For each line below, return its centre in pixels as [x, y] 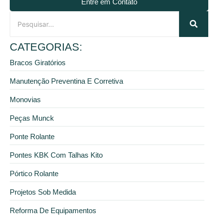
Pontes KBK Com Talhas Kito [56, 155]
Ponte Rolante [32, 136]
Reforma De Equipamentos [53, 210]
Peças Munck [32, 118]
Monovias [25, 99]
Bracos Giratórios [38, 62]
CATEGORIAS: [46, 47]
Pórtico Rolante [34, 173]
